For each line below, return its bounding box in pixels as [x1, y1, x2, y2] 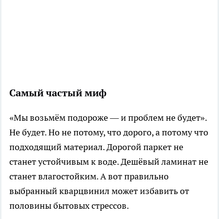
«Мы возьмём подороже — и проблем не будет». [9, 112, 207, 124]
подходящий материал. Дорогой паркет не [9, 141, 183, 153]
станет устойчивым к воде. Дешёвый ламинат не [9, 156, 208, 168]
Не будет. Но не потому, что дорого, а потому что [9, 127, 208, 138]
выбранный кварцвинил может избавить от [9, 185, 189, 197]
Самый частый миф [9, 87, 107, 100]
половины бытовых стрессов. [9, 200, 129, 212]
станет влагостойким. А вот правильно [9, 171, 169, 182]
